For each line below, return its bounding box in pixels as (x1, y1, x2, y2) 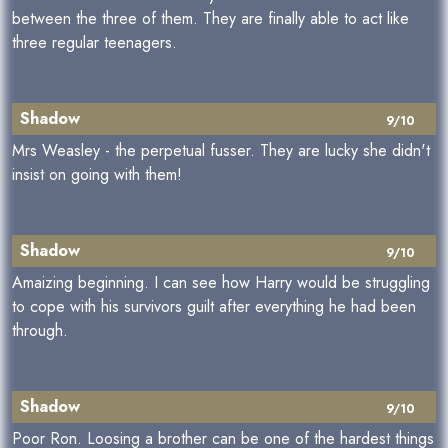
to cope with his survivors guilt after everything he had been (12, 295, 416, 318)
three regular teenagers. (12, 31, 177, 54)
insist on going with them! (12, 163, 182, 186)
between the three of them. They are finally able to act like (12, 7, 409, 30)
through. (12, 319, 68, 342)
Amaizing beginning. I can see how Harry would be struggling (12, 271, 430, 294)
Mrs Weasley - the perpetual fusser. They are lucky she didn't (12, 139, 430, 162)
